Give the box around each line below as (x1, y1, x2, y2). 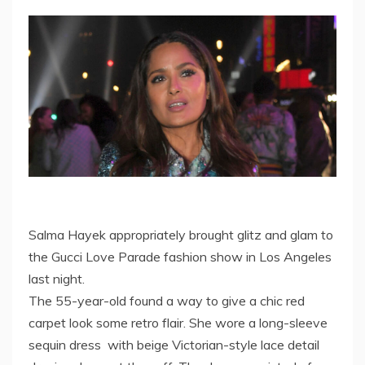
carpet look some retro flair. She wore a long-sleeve (29, 314, 328, 331)
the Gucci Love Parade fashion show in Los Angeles (29, 248, 332, 265)
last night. (29, 270, 85, 287)
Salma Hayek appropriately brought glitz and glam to (29, 226, 333, 243)
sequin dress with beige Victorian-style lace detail (29, 336, 319, 353)
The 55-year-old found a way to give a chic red (29, 292, 305, 309)
